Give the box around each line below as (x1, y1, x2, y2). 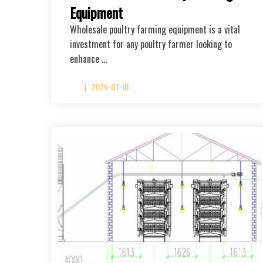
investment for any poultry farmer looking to (70, 36, 232, 51)
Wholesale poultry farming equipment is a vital (70, 22, 240, 36)
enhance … (70, 51, 107, 66)
